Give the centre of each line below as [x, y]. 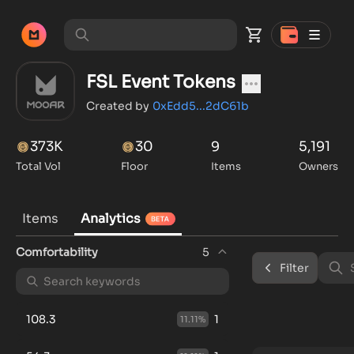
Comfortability [57, 252]
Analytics [111, 218]
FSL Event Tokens [161, 82]
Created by [118, 106]
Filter [294, 268]
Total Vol [38, 166]
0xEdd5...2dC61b [201, 106]
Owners [318, 166]
